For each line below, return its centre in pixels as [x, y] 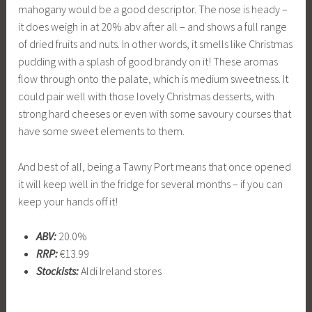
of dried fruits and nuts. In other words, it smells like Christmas [156, 44]
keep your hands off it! [68, 201]
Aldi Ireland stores [120, 271]
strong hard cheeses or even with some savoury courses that [155, 114]
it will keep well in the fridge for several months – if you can [151, 184]
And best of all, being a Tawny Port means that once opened [155, 166]
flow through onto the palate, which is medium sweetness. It [154, 79]
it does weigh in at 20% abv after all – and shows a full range [153, 27]
